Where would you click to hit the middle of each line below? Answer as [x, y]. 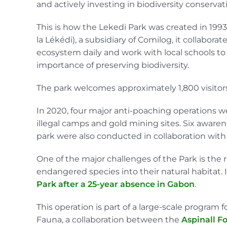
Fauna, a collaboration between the [109, 219]
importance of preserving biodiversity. [112, 65]
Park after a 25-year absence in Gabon [115, 184]
